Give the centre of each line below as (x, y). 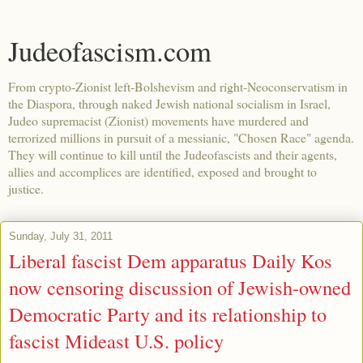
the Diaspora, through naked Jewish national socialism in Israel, (169, 103)
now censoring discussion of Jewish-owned (180, 287)
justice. (26, 188)
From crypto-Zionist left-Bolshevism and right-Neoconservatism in (178, 86)
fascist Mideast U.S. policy (116, 341)
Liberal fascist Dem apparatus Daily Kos (171, 261)
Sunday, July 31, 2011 (61, 236)
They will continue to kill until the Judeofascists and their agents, (173, 154)
